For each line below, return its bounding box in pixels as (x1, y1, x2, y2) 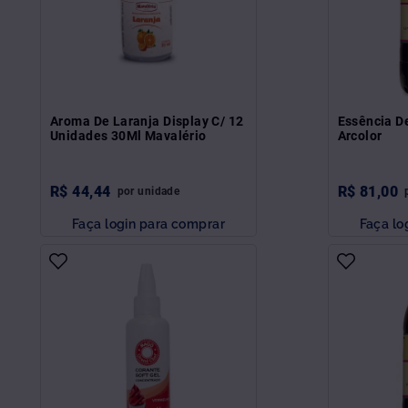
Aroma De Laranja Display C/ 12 (50, 113, 244, 128)
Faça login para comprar (72, 215, 225, 231)
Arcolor (337, 127, 382, 143)
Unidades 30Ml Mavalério (50, 127, 207, 143)
